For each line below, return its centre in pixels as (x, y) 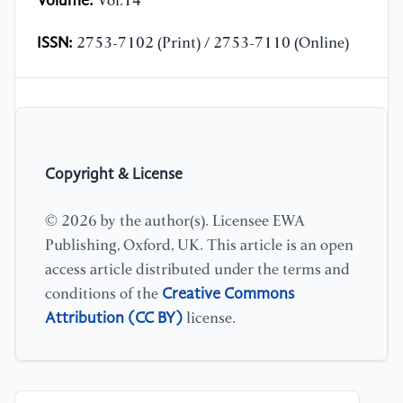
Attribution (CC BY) (114, 318)
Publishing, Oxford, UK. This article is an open (199, 246)
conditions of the (103, 294)
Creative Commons (228, 294)
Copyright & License (114, 175)
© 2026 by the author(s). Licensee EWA (175, 221)
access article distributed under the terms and (197, 270)
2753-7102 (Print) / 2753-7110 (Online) (211, 44)
